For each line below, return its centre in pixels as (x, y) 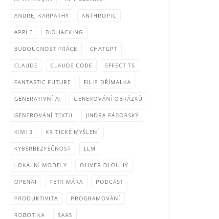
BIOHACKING (65, 32)
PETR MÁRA (66, 182)
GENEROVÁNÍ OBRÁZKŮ (109, 99)
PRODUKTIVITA (36, 198)
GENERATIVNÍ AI (38, 99)
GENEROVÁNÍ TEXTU (44, 115)
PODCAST (110, 182)
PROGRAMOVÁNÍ (96, 198)
